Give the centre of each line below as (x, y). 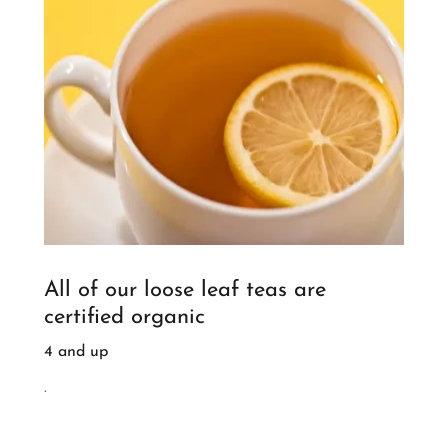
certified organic (124, 317)
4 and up (76, 351)
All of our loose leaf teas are (185, 290)
